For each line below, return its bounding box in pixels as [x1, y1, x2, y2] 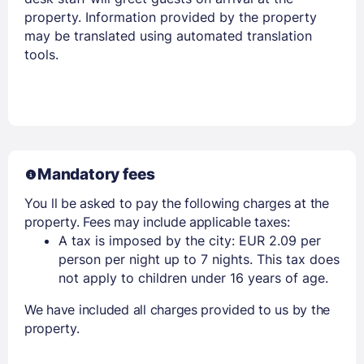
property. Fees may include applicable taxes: [24, 213, 290, 230]
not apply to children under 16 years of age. [58, 269, 328, 286]
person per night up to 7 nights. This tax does [58, 250, 340, 267]
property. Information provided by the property [24, 8, 317, 25]
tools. [24, 45, 58, 63]
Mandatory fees [37, 164, 155, 184]
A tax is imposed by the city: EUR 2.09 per [58, 232, 321, 249]
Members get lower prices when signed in [58, 19, 305, 35]
